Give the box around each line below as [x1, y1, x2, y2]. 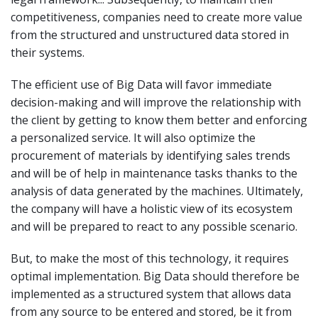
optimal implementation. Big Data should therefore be [11, 268, 300, 284]
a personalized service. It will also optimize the [11, 129, 256, 146]
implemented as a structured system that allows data [11, 285, 291, 302]
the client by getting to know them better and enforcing [11, 111, 307, 128]
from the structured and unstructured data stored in [11, 26, 289, 43]
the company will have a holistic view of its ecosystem [11, 200, 292, 216]
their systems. [11, 44, 84, 60]
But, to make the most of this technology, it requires [11, 250, 289, 266]
